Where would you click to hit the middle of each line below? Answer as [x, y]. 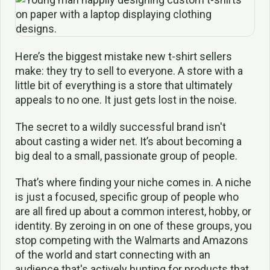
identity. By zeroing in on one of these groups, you [133, 226]
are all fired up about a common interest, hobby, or [133, 212]
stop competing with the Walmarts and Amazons [132, 240]
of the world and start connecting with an [113, 255]
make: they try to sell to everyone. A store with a [129, 71]
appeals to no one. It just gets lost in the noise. [126, 99]
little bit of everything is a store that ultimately [124, 85]
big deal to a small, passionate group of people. [126, 155]
